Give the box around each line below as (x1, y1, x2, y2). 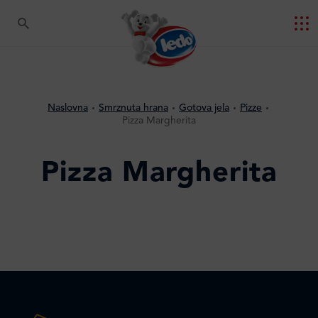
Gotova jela (179, 103, 229, 113)
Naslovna (48, 103, 88, 113)
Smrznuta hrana (99, 103, 168, 113)
